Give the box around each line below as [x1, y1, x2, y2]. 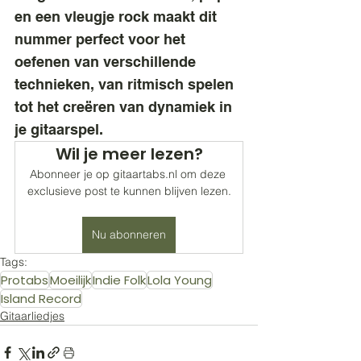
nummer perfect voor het [15, 31, 189, 48]
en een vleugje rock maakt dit [15, 8, 221, 25]
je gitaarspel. [15, 121, 103, 138]
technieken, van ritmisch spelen [15, 76, 238, 93]
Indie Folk [93, 272, 146, 288]
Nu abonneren [92, 227, 166, 242]
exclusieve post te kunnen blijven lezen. [27, 184, 231, 198]
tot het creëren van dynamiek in [15, 98, 236, 115]
